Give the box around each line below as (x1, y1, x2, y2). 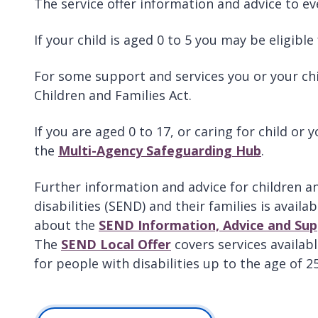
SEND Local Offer (61, 235, 171, 253)
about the (34, 216, 99, 234)
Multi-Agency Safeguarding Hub (58, 141, 261, 159)
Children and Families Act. (34, 86, 192, 104)
